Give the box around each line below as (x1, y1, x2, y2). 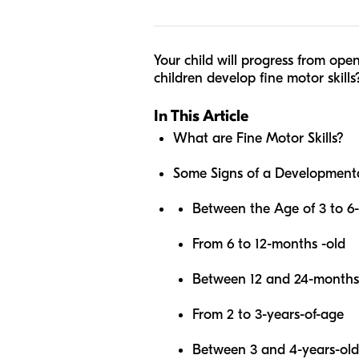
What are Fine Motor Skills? (173, 130, 344, 147)
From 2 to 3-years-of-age (192, 306, 344, 323)
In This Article (154, 107, 248, 125)
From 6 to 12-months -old (192, 236, 345, 252)
